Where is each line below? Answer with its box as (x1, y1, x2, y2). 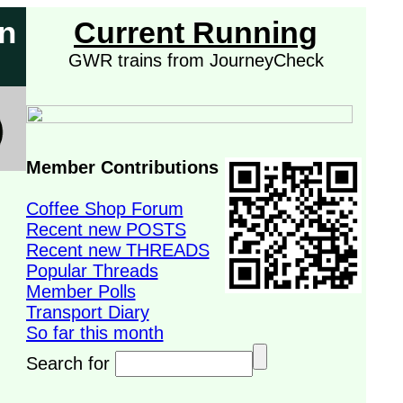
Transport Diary (25, 302, 149, 322)
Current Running (74, 16, 318, 49)
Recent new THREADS (25, 240, 210, 260)
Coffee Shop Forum (25, 199, 184, 219)
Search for (25, 354, 115, 373)
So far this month (25, 323, 164, 343)
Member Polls (25, 282, 136, 301)
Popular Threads (25, 261, 158, 281)
